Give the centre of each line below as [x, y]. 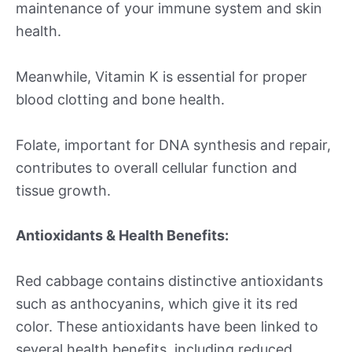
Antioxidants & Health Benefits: [122, 236]
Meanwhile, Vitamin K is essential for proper [161, 76]
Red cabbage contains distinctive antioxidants [169, 281]
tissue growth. [63, 190]
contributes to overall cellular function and [156, 167]
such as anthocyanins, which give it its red [157, 304]
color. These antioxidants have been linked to [167, 327]
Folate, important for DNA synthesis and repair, [173, 145]
